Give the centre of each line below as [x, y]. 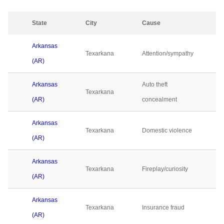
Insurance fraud [163, 207]
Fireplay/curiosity [165, 169]
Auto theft [155, 84]
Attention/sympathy [168, 53]
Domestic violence [167, 130]
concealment [159, 99]
